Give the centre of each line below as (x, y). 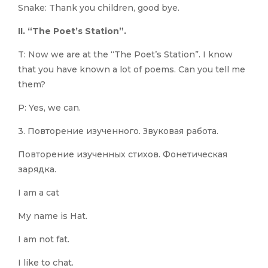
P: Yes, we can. (49, 108)
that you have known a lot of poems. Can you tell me (132, 70)
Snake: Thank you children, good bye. (99, 8)
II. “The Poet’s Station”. (72, 31)
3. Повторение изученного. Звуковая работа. (118, 131)
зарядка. (37, 170)
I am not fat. (44, 240)
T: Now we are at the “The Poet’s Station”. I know (125, 55)
